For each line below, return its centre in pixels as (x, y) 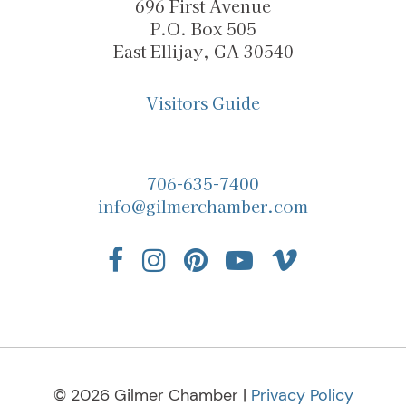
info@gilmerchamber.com (203, 206)
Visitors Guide (203, 102)
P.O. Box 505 (203, 28)
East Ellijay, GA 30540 (203, 51)
